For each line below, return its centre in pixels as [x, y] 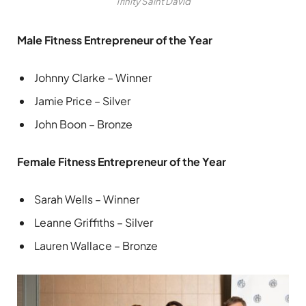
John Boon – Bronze [83, 124]
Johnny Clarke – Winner [93, 77]
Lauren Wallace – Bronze [96, 245]
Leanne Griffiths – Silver [94, 222]
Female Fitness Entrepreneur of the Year [122, 161]
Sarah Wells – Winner [87, 199]
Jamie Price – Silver [82, 100]
